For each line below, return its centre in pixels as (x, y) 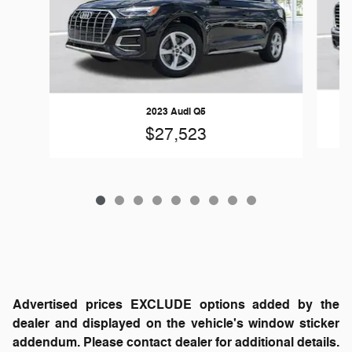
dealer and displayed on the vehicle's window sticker (176, 324)
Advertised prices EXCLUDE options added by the (176, 305)
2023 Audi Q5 (176, 112)
